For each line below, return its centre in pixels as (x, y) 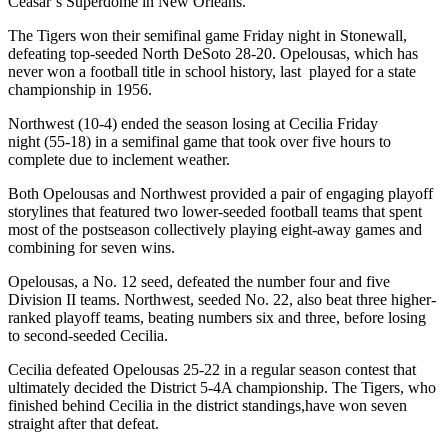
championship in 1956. (80, 89)
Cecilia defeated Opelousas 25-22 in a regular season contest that (212, 369)
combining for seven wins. (91, 247)
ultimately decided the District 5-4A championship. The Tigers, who (222, 387)
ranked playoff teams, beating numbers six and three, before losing (217, 317)
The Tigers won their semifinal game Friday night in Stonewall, (207, 35)
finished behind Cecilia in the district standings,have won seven (207, 405)
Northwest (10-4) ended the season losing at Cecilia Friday (193, 123)
